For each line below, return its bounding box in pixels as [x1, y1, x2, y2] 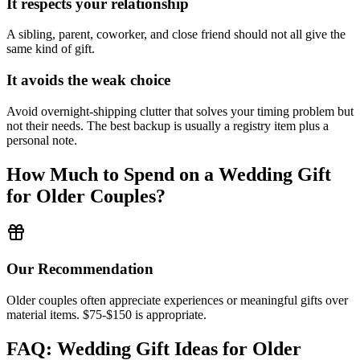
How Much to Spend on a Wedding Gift [6, 163, 331, 185]
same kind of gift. [6, 42, 95, 56]
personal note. [6, 133, 77, 147]
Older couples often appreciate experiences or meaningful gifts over [6, 292, 348, 307]
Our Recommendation [6, 260, 153, 278]
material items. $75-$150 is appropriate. [6, 307, 207, 321]
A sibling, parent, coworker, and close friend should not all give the [6, 27, 346, 42]
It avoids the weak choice [6, 71, 170, 88]
